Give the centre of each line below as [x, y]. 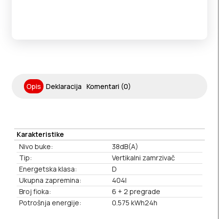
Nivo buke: [36, 147]
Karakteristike [40, 134]
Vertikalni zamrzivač [143, 158]
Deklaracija [64, 87]
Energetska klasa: [48, 169]
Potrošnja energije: [50, 203]
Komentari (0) [109, 87]
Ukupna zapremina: [50, 180]
